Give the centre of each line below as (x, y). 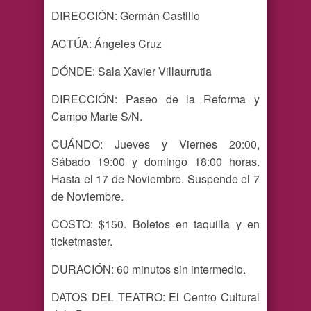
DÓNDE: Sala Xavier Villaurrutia (132, 72)
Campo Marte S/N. (97, 117)
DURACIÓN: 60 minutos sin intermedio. (149, 269)
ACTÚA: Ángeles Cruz (107, 44)
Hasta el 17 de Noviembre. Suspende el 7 (155, 179)
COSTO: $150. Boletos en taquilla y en (155, 224)
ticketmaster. (82, 242)
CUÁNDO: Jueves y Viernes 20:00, (155, 144)
